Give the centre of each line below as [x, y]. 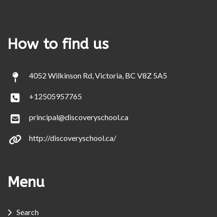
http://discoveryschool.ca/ [73, 138]
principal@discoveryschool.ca [79, 117]
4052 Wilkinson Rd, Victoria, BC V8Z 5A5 [98, 76]
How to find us [58, 44]
